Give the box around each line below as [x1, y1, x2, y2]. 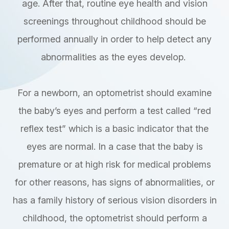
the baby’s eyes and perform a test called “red [18, 105, 211, 116]
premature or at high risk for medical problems [18, 158, 211, 170]
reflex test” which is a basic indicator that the [20, 123, 209, 134]
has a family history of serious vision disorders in [12, 194, 217, 205]
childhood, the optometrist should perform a [22, 212, 207, 223]
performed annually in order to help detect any [17, 33, 212, 44]
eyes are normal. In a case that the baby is [26, 141, 203, 152]
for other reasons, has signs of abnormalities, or [14, 176, 215, 188]
